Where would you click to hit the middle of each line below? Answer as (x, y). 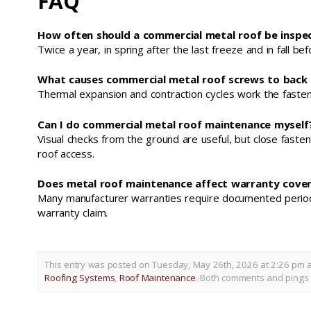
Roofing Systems (80, 278)
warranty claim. (73, 213)
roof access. (66, 153)
